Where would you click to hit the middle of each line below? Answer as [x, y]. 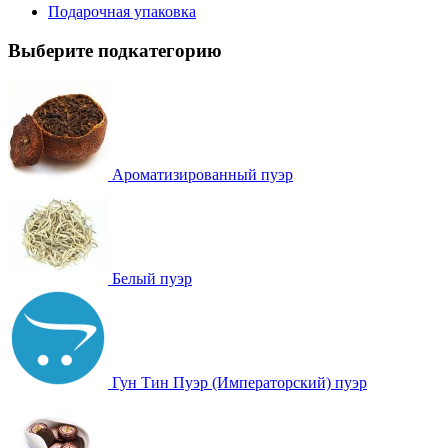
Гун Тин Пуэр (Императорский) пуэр [239, 383]
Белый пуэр [152, 279]
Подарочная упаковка [122, 11]
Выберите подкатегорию [115, 50]
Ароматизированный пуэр [202, 175]
